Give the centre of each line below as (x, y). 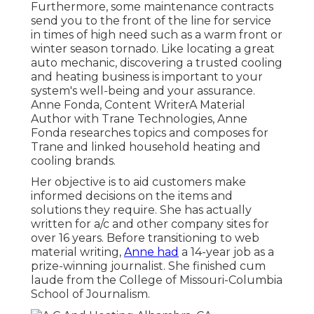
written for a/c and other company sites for (150, 224)
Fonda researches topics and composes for (150, 132)
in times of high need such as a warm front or (157, 34)
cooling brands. (73, 161)
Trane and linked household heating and (146, 146)
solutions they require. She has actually (141, 210)
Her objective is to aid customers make (138, 182)
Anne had (151, 252)
